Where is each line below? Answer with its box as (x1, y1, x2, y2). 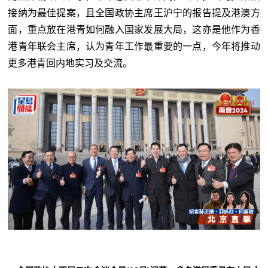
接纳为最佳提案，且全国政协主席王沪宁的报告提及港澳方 (8, 8, 260, 19)
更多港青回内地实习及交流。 (8, 58, 133, 69)
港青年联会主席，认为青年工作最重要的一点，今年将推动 (8, 41, 260, 52)
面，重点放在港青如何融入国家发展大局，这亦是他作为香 (8, 25, 260, 35)
